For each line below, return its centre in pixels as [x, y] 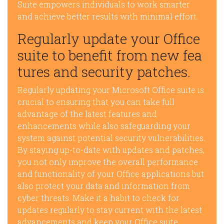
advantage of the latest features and [87, 114]
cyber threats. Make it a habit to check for [98, 198]
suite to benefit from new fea [110, 55]
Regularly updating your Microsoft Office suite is [111, 90]
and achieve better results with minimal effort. [108, 16]
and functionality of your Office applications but [111, 174]
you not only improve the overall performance [108, 162]
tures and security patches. [104, 72]
